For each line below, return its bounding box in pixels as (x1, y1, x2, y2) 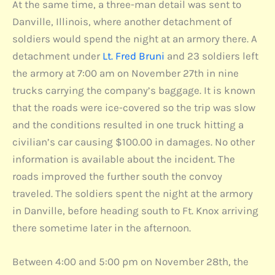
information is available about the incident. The (12, 152, 235, 165)
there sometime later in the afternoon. (12, 221, 193, 234)
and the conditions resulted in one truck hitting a (12, 118, 244, 131)
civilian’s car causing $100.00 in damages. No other (12, 135, 255, 148)
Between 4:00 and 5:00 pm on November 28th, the (12, 255, 249, 268)
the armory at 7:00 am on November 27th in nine (12, 66, 239, 79)
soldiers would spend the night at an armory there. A (12, 32, 257, 45)
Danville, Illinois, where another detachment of (12, 15, 232, 28)
